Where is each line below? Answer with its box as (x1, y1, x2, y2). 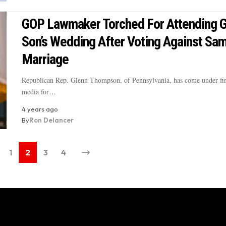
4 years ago (21, 105, 58, 114)
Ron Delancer (29, 116, 74, 125)
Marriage (21, 51, 69, 68)
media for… (21, 87, 56, 97)
